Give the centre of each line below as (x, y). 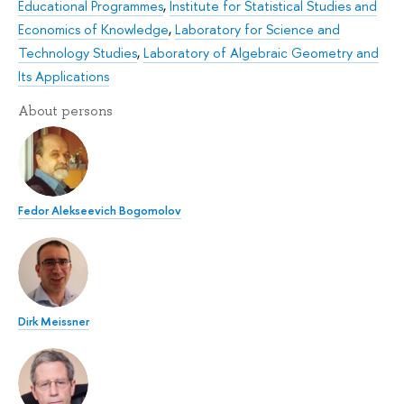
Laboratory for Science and (257, 30)
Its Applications (64, 77)
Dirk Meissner (54, 321)
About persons (65, 111)
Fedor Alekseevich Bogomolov (100, 210)
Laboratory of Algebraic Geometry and (261, 53)
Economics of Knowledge (93, 30)
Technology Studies (78, 53)
